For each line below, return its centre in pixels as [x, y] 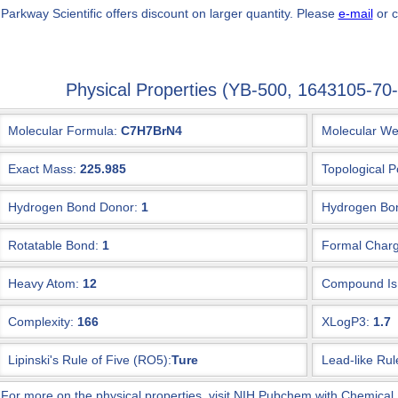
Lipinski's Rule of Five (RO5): [89, 360]
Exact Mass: [42, 169]
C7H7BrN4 [151, 131]
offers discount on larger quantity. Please [220, 13]
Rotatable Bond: [53, 245]
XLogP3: [345, 322]
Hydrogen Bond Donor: [72, 207]
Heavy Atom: [43, 283]
